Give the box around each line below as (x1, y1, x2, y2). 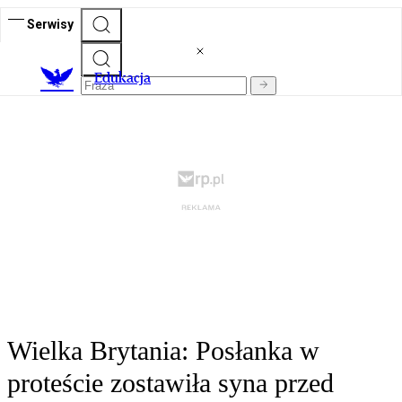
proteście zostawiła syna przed (7, 368, 334, 398)
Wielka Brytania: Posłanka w (7, 336, 319, 366)
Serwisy (27, 16, 74, 31)
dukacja (102, 69, 151, 87)
